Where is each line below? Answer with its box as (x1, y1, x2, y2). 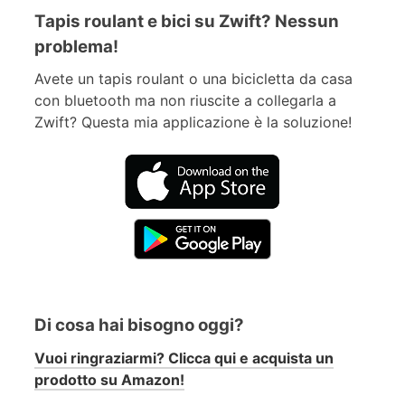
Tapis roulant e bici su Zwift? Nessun (34, 10, 339, 32)
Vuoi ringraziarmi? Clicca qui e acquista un (34, 348, 334, 367)
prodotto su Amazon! (34, 370, 184, 389)
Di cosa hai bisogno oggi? (34, 315, 244, 336)
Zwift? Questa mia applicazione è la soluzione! (34, 113, 352, 132)
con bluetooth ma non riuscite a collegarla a (34, 91, 336, 110)
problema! (34, 35, 118, 57)
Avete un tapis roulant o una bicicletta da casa (34, 70, 353, 89)
